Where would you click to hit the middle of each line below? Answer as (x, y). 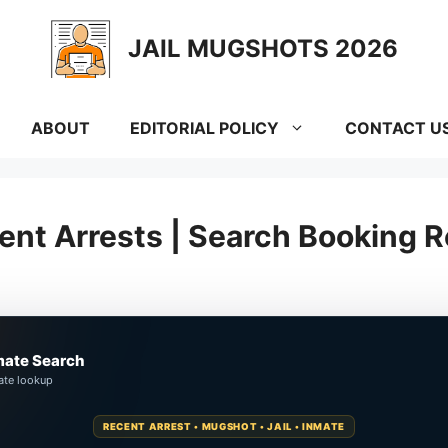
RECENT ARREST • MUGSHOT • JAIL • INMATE (224, 427)
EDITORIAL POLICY (204, 128)
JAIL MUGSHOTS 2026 (262, 49)
